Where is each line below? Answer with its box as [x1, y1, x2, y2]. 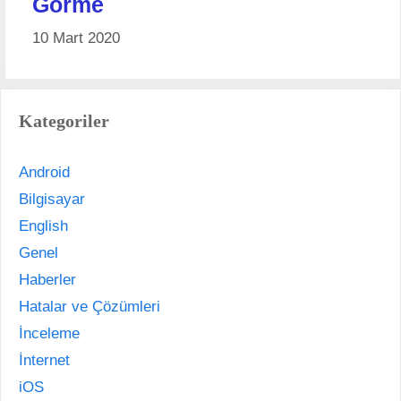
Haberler [19, 271, 76, 289]
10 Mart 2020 [32, 30, 120, 47]
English [19, 218, 68, 235]
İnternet [19, 352, 70, 370]
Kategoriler [19, 111, 109, 132]
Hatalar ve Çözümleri [19, 298, 160, 316]
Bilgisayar [19, 191, 85, 209]
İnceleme [19, 325, 80, 343]
